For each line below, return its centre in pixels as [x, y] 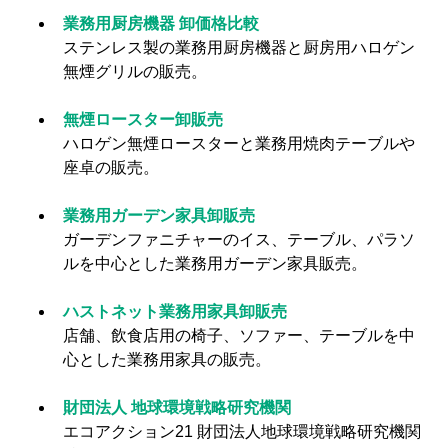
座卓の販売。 [111, 167]
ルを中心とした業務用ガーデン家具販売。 [215, 263]
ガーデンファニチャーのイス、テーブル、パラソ [239, 239]
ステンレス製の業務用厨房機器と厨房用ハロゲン [239, 47]
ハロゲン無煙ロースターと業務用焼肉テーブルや [239, 143]
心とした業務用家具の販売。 [167, 359]
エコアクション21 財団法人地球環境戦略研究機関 [242, 431]
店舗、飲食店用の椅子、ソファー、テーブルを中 [239, 335]
